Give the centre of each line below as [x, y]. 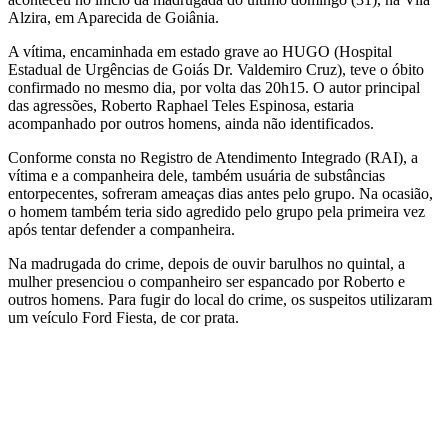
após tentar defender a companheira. [121, 229]
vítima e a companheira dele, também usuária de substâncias [196, 175]
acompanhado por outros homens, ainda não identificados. [191, 123]
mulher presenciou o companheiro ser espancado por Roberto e [206, 281]
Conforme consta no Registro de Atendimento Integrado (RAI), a [213, 157]
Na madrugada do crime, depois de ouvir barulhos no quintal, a [206, 263]
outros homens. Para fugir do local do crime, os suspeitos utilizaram [220, 299]
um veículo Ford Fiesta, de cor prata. [123, 317]
